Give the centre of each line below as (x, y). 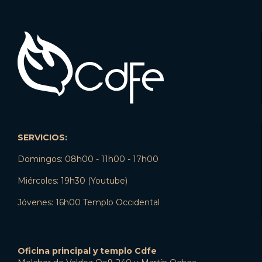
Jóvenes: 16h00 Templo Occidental (89, 202)
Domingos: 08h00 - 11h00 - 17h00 (88, 159)
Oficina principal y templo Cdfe (87, 251)
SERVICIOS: (42, 138)
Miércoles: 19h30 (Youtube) (73, 180)
